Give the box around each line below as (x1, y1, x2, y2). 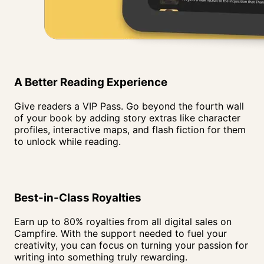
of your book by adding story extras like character (14, 111, 240, 124)
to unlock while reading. (14, 135, 121, 147)
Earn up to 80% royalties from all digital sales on (14, 215, 232, 227)
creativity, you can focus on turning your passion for (14, 239, 248, 251)
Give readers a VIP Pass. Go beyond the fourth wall (14, 100, 244, 112)
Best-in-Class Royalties (14, 191, 141, 205)
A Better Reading (14, 75, 104, 89)
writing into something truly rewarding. (14, 250, 187, 263)
